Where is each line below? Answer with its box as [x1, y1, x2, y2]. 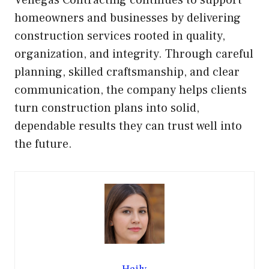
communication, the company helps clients [14, 82, 247, 98]
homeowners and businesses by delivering [14, 10, 241, 26]
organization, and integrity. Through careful [14, 46, 253, 62]
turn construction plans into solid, [14, 100, 199, 116]
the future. [14, 136, 72, 153]
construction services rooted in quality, [14, 28, 225, 44]
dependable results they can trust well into [14, 118, 242, 134]
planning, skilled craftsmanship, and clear [14, 64, 240, 80]
